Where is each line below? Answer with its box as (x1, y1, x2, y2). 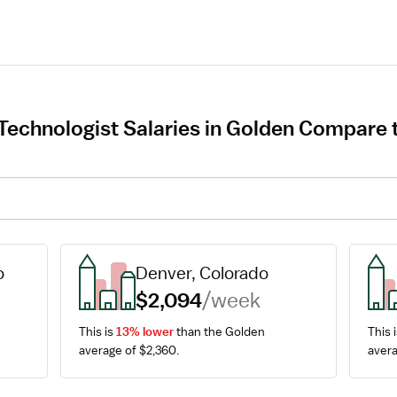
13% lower (116, 323, 175, 339)
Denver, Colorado (136, 262, 269, 284)
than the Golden (174, 323, 266, 339)
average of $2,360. (79, 342, 180, 358)
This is (79, 323, 117, 339)
